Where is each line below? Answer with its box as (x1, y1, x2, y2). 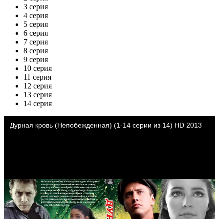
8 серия (23, 46, 48, 55)
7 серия (23, 37, 48, 46)
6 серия (23, 28, 48, 37)
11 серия (23, 72, 51, 81)
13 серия (23, 90, 52, 99)
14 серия (23, 99, 52, 108)
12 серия (23, 81, 52, 90)
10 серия (23, 64, 52, 72)
